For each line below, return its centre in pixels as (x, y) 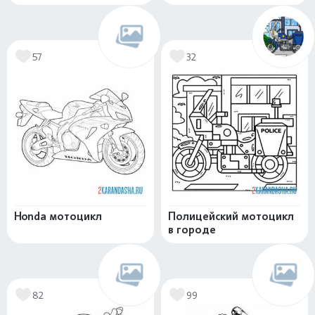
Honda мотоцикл (58, 216)
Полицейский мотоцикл (231, 216)
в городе (192, 230)
